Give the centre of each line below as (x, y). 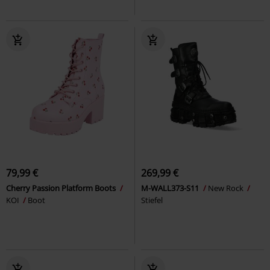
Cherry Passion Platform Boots (62, 188)
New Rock (227, 188)
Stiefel (152, 200)
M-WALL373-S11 (171, 188)
